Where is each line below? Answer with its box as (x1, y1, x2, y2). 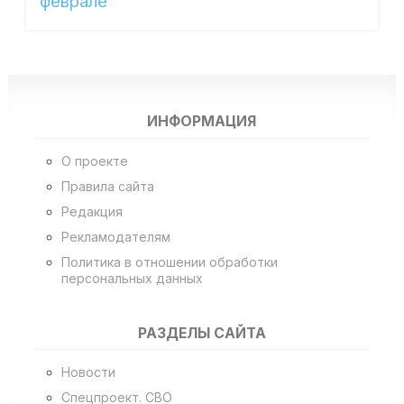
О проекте (60, 152, 128, 169)
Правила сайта (60, 178, 154, 194)
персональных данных (60, 270, 203, 286)
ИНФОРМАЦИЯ (147, 113, 257, 131)
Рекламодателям (60, 228, 170, 244)
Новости (60, 364, 115, 381)
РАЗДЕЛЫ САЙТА (137, 324, 266, 342)
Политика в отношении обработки (60, 253, 278, 270)
